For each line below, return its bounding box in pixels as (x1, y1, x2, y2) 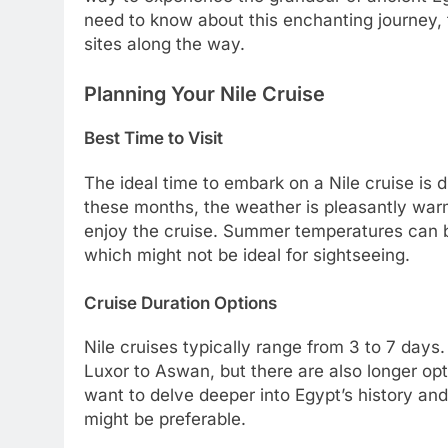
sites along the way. (84, 34, 245, 55)
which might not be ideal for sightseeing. (84, 245, 410, 266)
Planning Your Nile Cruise (84, 81, 325, 106)
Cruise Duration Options (84, 292, 277, 313)
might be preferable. (84, 409, 246, 430)
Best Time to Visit (84, 128, 223, 149)
